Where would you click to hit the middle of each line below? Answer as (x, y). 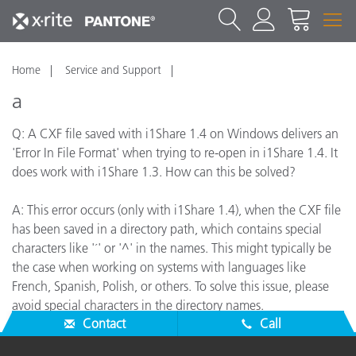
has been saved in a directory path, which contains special (167, 229)
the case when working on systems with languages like (159, 267)
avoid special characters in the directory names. (138, 305)
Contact (102, 323)
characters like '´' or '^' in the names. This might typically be (172, 248)
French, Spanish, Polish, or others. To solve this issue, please (170, 286)
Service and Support (113, 70)
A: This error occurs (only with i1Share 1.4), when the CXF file (176, 210)
